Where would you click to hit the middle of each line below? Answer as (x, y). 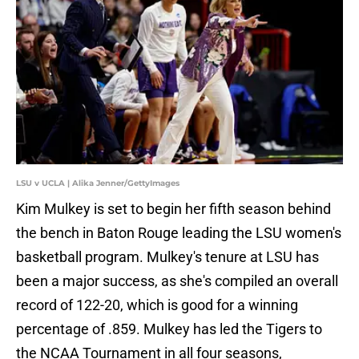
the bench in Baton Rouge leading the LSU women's (179, 233)
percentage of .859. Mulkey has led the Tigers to (169, 329)
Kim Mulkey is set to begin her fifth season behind (173, 209)
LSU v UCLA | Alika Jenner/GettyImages (98, 184)
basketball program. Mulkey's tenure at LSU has (167, 257)
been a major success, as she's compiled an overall (177, 281)
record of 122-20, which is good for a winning (157, 305)
